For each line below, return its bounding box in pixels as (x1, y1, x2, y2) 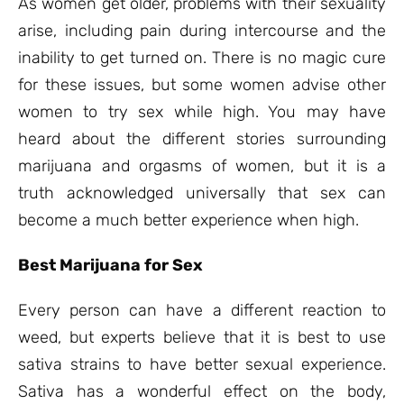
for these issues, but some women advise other (18, 75, 386, 95)
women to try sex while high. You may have (18, 102, 386, 122)
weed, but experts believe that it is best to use (18, 327, 386, 347)
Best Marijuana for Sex (18, 255, 203, 275)
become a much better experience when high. (18, 210, 359, 230)
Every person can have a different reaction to (18, 300, 386, 320)
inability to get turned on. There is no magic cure (18, 48, 386, 68)
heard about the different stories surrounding (18, 129, 386, 149)
